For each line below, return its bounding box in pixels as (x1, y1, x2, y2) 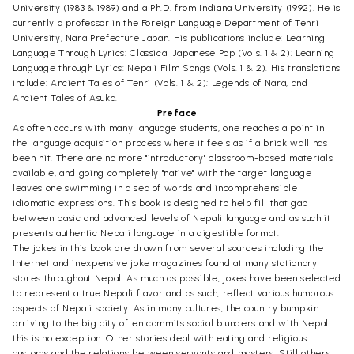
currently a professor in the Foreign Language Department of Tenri (13, 17, 319, 28)
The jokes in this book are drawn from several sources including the (13, 242, 324, 254)
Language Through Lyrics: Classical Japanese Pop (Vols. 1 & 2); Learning (13, 47, 336, 58)
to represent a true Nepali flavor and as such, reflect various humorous (13, 287, 335, 299)
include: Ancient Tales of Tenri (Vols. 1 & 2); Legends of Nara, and (13, 77, 308, 88)
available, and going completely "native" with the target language (13, 167, 312, 179)
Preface (156, 107, 198, 119)
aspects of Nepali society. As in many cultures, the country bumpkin (13, 302, 319, 314)
